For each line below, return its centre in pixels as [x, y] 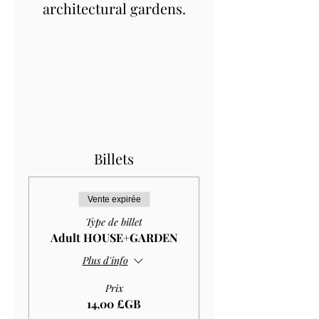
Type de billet [114, 221]
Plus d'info [105, 261]
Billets [114, 158]
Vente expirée [114, 199]
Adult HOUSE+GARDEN [114, 237]
